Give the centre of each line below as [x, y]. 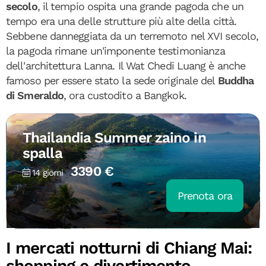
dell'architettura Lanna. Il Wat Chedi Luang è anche [126, 66]
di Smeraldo [35, 95]
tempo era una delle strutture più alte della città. [121, 21]
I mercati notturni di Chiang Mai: [129, 248]
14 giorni [48, 172]
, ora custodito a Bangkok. [125, 95]
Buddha [236, 80]
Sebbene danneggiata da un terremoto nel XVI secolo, [132, 36]
